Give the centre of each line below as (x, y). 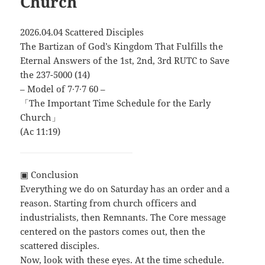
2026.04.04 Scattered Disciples (82, 32)
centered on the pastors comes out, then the (113, 231)
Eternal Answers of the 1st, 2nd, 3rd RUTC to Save (125, 60)
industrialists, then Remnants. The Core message (123, 217)
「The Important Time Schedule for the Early (116, 103)
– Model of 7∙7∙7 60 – (63, 88)
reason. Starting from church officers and (109, 203)
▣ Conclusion (50, 174)
